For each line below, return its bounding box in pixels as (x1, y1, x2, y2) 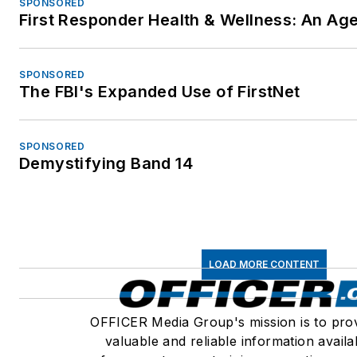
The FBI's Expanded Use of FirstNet (19, 82, 300, 102)
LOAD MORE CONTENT (209, 258, 320, 271)
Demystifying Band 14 (19, 154, 193, 174)
